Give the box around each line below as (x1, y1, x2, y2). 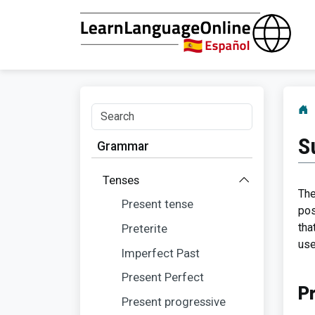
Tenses (103, 172, 139, 187)
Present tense (122, 197, 194, 212)
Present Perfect (122, 270, 205, 285)
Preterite (122, 221, 168, 236)
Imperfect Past (122, 245, 200, 260)
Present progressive (122, 294, 226, 309)
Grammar (97, 139, 149, 153)
